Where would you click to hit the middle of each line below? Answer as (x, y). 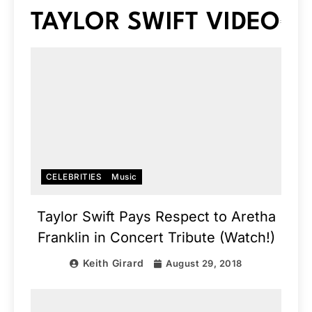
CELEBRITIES (74, 177)
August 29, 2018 (204, 264)
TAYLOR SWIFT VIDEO (156, 23)
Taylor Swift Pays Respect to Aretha (156, 217)
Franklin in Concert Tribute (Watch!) (156, 238)
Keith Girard (113, 263)
